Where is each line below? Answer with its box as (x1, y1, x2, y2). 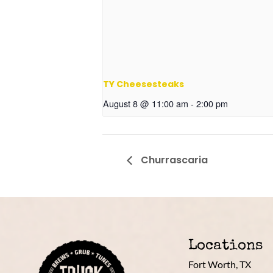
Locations (188, 239, 263, 254)
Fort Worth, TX (188, 258, 251, 271)
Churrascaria (138, 153, 208, 168)
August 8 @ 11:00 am (103, 97, 188, 110)
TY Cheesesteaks (103, 78, 184, 91)
